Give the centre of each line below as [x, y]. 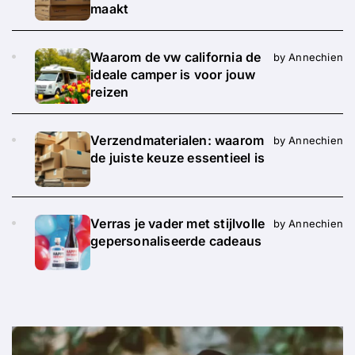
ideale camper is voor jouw [173, 74]
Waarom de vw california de [176, 57]
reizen [110, 92]
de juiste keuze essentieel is [178, 157]
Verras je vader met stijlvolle [178, 223]
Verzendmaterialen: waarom [177, 140]
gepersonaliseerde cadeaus [176, 240]
